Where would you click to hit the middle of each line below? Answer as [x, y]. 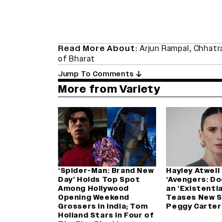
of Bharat [77, 59]
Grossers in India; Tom [103, 206]
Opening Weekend [94, 197]
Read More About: [99, 48]
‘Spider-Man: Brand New [106, 170]
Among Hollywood [93, 188]
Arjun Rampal [165, 48]
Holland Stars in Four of [106, 215]
